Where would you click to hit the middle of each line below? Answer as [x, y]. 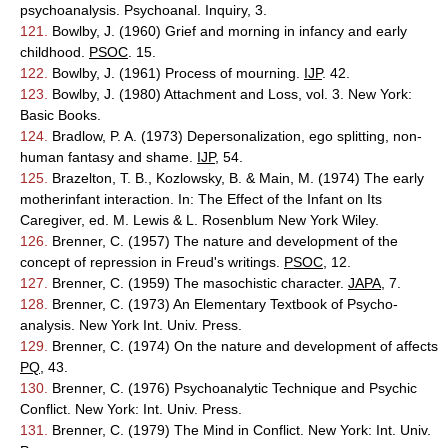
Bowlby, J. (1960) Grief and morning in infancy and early [227, 31]
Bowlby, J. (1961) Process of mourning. [176, 73]
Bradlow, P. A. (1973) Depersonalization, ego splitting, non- [235, 136]
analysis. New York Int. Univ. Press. [131, 325]
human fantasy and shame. [108, 157]
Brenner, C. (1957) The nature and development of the [223, 241]
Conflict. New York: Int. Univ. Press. [131, 409]
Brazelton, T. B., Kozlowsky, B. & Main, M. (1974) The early [236, 178]
